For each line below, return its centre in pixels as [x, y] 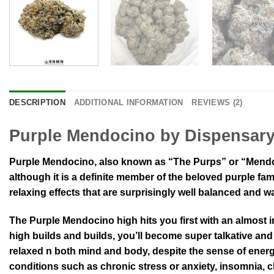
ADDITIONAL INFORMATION [128, 102]
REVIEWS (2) [217, 102]
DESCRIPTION [37, 102]
